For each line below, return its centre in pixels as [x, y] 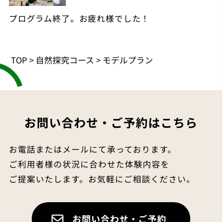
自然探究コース [65, 60]
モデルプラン [128, 60]
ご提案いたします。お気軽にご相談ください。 [102, 179]
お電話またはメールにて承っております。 [92, 149]
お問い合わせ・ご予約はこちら [111, 122]
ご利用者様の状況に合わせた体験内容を [89, 164]
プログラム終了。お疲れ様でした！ [79, 18]
